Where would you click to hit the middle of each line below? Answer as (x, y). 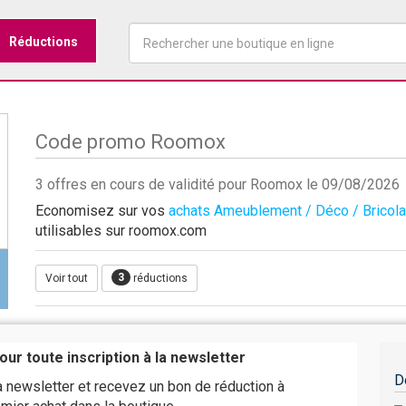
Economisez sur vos (102, 211)
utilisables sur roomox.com (121, 231)
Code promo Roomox (130, 142)
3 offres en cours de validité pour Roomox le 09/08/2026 (217, 184)
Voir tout (67, 278)
